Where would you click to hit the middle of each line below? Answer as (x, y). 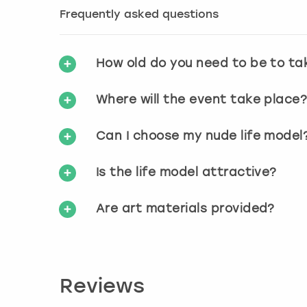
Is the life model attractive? (186, 172)
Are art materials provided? (185, 208)
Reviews (102, 287)
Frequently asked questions (139, 15)
